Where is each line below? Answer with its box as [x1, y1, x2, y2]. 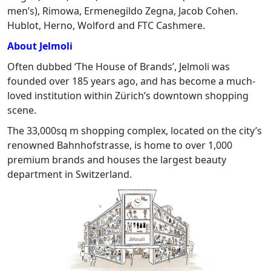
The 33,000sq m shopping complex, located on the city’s [7, 124, 262, 138]
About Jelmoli [7, 39, 73, 53]
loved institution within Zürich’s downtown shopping [7, 89, 249, 103]
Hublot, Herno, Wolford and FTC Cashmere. [7, 19, 205, 33]
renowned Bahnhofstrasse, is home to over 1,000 [7, 139, 232, 152]
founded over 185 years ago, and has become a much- [7, 74, 255, 88]
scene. [7, 103, 36, 117]
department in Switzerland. [7, 168, 132, 181]
